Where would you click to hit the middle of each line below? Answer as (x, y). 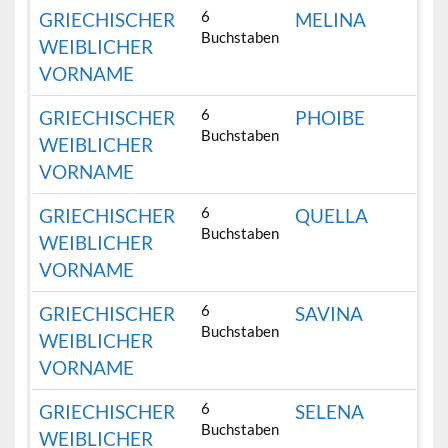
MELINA (331, 20)
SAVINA (329, 314)
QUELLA (332, 216)
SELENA (330, 412)
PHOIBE (330, 118)
